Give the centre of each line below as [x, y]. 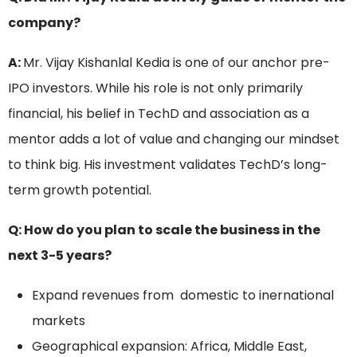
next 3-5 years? [60, 256]
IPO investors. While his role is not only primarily [155, 88]
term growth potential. [80, 190]
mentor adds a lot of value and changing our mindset [174, 139]
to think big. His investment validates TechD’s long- [168, 165]
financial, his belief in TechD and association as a [159, 114]
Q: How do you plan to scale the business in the [164, 230]
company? [44, 23]
